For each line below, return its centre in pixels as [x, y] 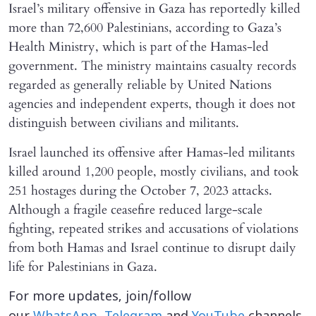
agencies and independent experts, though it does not [152, 104]
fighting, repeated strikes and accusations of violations [153, 229]
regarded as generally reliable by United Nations [140, 85]
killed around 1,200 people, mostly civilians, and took [154, 171]
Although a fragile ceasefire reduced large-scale [135, 209]
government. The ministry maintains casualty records [152, 66]
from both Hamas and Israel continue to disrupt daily [152, 248]
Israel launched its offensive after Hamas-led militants [152, 152]
